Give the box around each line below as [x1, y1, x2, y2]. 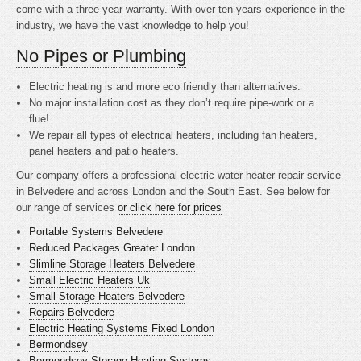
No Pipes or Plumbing [16, 46, 186, 66]
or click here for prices [118, 201, 222, 214]
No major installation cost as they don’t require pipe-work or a [29, 97, 315, 109]
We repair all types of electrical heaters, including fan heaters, [29, 129, 318, 141]
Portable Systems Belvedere [29, 226, 164, 238]
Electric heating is [29, 81, 117, 93]
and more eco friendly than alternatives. [116, 81, 301, 93]
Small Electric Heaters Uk [29, 274, 151, 286]
